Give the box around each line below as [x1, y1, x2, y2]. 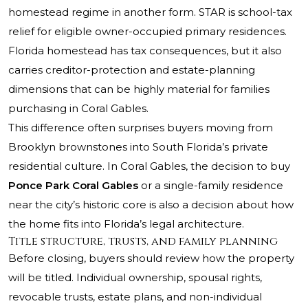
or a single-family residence [138, 179, 283, 192]
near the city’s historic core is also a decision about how [8, 198, 294, 212]
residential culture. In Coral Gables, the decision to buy [8, 159, 290, 173]
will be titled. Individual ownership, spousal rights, [8, 271, 262, 285]
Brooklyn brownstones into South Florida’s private [8, 140, 268, 154]
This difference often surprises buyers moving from [8, 121, 273, 135]
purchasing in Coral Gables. [8, 102, 148, 115]
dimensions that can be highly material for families [8, 82, 269, 96]
